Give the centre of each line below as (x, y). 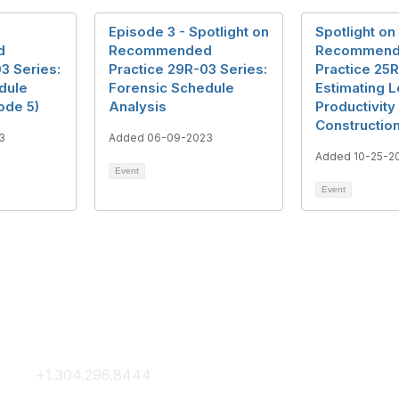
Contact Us (93, 341)
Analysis (138, 106)
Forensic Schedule (171, 87)
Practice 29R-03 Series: (188, 69)
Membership (330, 341)
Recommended (160, 50)
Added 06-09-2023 (161, 137)
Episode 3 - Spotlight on (189, 31)
